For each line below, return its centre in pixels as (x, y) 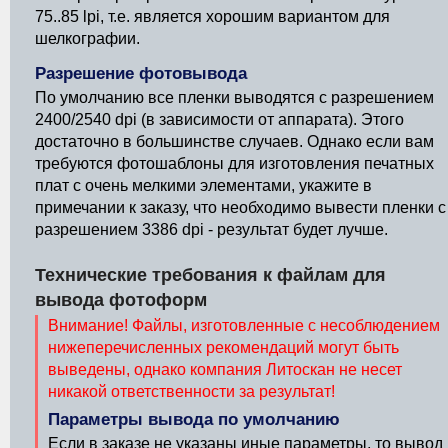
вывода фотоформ (121, 299)
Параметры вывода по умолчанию (194, 419)
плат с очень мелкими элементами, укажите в (203, 185)
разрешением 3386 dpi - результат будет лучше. (211, 229)
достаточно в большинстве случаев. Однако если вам (234, 141)
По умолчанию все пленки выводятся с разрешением (234, 97)
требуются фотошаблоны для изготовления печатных (234, 163)
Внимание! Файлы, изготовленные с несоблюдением (244, 325)
